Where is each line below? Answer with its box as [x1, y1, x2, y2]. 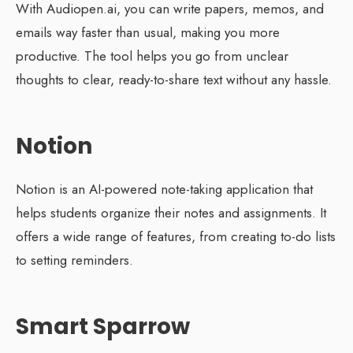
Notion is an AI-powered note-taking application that [16, 179, 313, 199]
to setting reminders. [16, 250, 133, 269]
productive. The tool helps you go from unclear [16, 46, 288, 65]
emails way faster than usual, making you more [16, 22, 280, 42]
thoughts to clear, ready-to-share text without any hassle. [16, 69, 332, 89]
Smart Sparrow [16, 310, 190, 342]
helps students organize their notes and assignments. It [16, 203, 326, 222]
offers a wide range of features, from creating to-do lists [16, 226, 336, 246]
